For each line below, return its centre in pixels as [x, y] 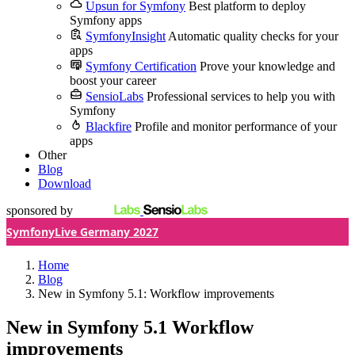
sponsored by [40, 210]
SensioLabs [115, 96]
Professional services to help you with [241, 96]
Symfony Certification [141, 66]
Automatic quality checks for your [253, 36]
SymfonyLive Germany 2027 [82, 232]
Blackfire [109, 126]
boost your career [113, 80]
